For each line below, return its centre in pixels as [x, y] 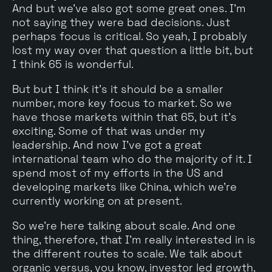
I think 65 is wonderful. [73, 64]
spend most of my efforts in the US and [118, 172]
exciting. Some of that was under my [109, 131]
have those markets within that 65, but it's [124, 117]
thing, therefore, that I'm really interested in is [134, 239]
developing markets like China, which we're [124, 186]
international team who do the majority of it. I [132, 158]
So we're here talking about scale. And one [124, 225]
